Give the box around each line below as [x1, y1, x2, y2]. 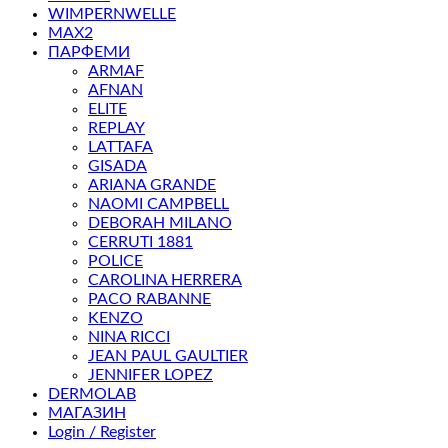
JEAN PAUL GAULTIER [88, 348, 248, 365]
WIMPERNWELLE [48, 6, 176, 23]
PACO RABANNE [88, 291, 211, 308]
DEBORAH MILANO [88, 215, 232, 232]
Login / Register [48, 424, 156, 441]
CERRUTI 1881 [88, 234, 193, 251]
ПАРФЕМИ [48, 44, 130, 61]
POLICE [88, 253, 143, 270]
